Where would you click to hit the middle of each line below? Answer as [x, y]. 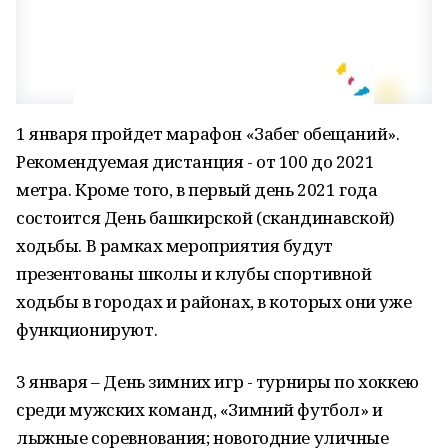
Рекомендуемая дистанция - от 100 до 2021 [195, 161]
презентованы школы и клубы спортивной [194, 273]
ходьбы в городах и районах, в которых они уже [214, 301]
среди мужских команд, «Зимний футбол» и [199, 409]
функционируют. [87, 329]
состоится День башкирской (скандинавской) [205, 217]
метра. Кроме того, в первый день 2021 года [197, 189]
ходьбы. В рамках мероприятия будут [174, 245]
